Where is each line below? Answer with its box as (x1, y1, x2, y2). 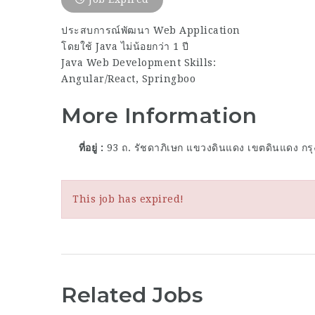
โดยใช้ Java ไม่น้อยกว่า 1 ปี (61, 41, 189, 52)
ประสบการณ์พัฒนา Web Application (61, 25, 240, 36)
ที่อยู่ (75, 141, 101, 153)
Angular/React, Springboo (61, 73, 195, 84)
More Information (61, 103, 257, 129)
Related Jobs (61, 281, 203, 308)
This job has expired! (72, 193, 184, 205)
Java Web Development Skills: (61, 57, 216, 68)
